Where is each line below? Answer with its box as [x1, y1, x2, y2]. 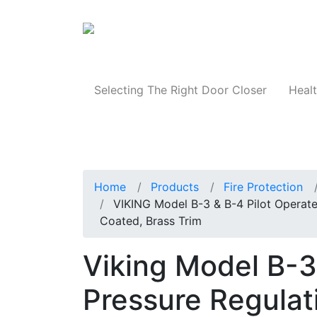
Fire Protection [224, 180, 303, 195]
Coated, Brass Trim [100, 214, 202, 229]
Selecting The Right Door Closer [93, 83, 267, 98]
